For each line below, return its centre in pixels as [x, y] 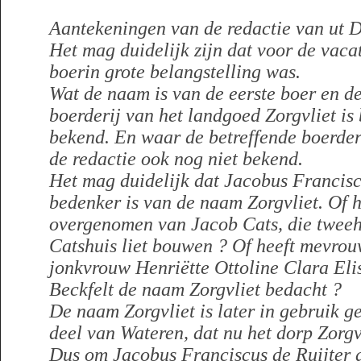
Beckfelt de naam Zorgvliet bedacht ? [195, 289]
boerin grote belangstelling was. [175, 72]
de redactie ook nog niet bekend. [176, 159]
